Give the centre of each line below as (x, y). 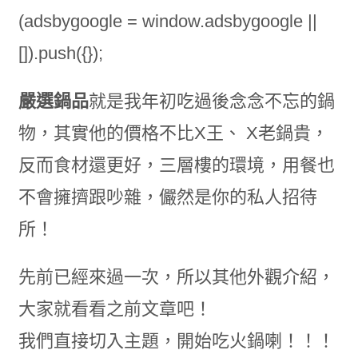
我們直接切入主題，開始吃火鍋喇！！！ (176, 341)
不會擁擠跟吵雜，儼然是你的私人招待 (167, 197)
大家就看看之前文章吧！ (115, 309)
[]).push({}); (60, 54)
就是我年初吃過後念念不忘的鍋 (211, 101)
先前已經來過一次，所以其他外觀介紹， (176, 277)
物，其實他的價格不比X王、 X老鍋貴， (173, 133)
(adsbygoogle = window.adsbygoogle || (167, 22)
